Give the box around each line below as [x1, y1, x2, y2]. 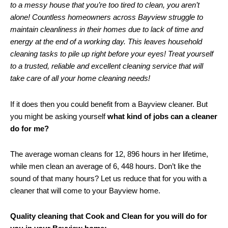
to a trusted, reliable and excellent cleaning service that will [10, 62, 203, 71]
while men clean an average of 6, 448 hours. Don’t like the [10, 161, 201, 170]
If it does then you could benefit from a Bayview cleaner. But [10, 99, 208, 108]
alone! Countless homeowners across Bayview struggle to [10, 13, 203, 22]
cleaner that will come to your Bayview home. [10, 186, 160, 195]
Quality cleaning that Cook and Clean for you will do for [10, 212, 207, 221]
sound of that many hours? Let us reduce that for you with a [10, 174, 207, 183]
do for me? [10, 124, 49, 133]
